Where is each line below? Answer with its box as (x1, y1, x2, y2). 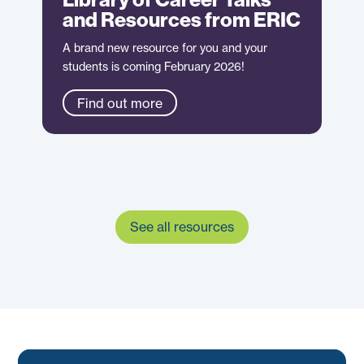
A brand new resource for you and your (63, 41, 268, 55)
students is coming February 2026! (63, 59, 245, 74)
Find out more (77, 94, 163, 111)
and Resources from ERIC (63, 7, 301, 33)
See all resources (130, 219, 234, 236)
